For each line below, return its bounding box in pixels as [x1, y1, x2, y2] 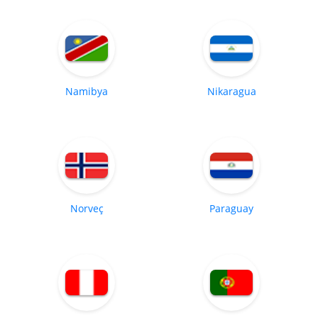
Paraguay [209, 202, 253, 216]
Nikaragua [207, 84, 256, 99]
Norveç [70, 202, 104, 216]
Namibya [65, 84, 108, 99]
